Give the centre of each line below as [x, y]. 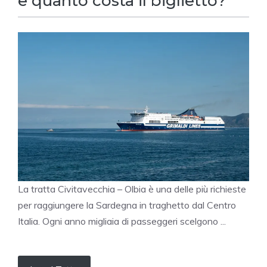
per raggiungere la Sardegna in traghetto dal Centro [127, 205]
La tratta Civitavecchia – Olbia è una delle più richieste [132, 189]
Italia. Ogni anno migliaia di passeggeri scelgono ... [122, 221]
